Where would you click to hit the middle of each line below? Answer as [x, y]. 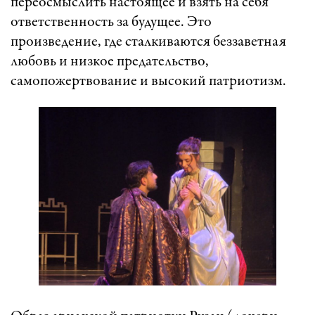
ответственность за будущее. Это [111, 23]
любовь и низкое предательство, [110, 62]
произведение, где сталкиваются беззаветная [148, 43]
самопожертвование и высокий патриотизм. [148, 82]
